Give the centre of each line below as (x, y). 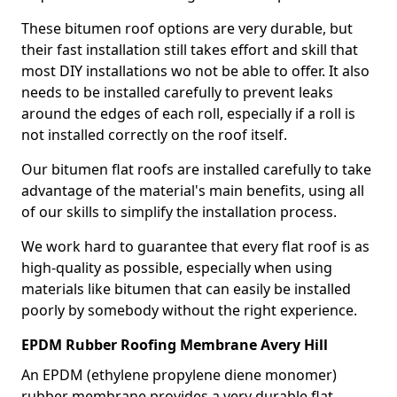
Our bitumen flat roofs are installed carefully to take (196, 169)
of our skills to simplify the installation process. (179, 212)
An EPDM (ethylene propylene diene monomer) (179, 375)
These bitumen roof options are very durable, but (187, 28)
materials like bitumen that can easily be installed (186, 289)
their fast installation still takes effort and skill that (190, 50)
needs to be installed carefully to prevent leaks (177, 92)
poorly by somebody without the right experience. (189, 310)
